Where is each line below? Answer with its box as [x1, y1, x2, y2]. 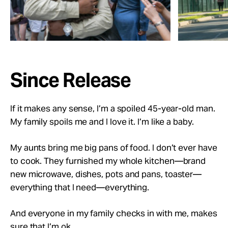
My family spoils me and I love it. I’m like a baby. [10, 116, 194, 127]
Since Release [10, 67, 131, 93]
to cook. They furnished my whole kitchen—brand [10, 155, 206, 166]
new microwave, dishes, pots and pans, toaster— [10, 168, 202, 180]
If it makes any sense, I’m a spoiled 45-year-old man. [10, 102, 215, 114]
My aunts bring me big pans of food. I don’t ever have [10, 141, 217, 153]
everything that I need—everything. [10, 181, 150, 193]
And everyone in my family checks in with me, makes [10, 207, 217, 219]
